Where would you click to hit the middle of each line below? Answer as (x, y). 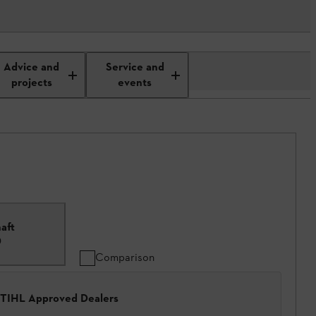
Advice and (32, 67)
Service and (135, 67)
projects (31, 83)
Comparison (125, 257)
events (135, 83)
